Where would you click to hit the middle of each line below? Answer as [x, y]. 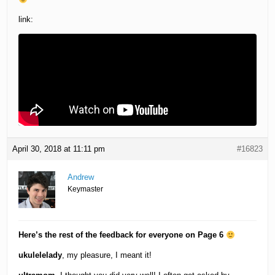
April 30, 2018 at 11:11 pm [59, 149]
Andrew [81, 177]
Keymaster [86, 189]
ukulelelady [41, 255]
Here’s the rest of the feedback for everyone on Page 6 [122, 235]
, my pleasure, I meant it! [107, 255]
